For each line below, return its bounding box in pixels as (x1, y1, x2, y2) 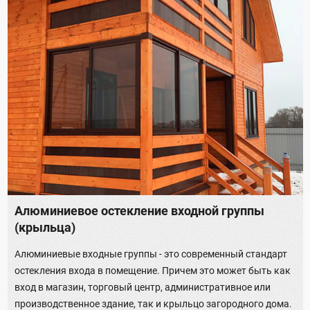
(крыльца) (15, 220, 75, 235)
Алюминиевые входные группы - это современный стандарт (15, 248, 287, 259)
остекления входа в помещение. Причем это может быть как (15, 264, 291, 276)
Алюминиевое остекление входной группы (15, 203, 264, 218)
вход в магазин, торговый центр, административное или (15, 281, 271, 293)
